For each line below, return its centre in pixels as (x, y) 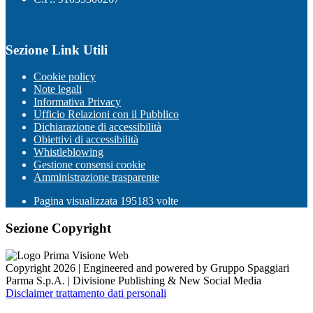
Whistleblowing (68, 152)
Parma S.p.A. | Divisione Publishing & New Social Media (133, 280)
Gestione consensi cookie (89, 165)
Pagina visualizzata (77, 201)
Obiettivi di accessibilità (86, 140)
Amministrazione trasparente (96, 177)
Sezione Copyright (58, 228)
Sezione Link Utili (57, 50)
